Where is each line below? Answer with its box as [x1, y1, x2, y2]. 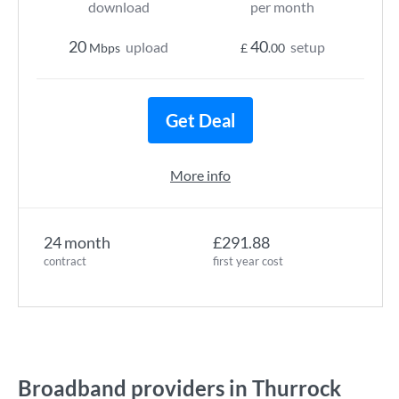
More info [170, 167, 231, 183]
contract [44, 254, 86, 268]
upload [126, 38, 168, 55]
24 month [44, 232, 110, 252]
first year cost [213, 254, 283, 268]
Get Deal [166, 110, 235, 131]
